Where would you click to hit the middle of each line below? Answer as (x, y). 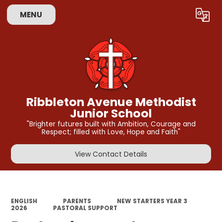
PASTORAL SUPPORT (85, 208)
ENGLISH (24, 201)
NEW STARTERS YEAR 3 (152, 201)
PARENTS (77, 201)
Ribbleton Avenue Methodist (111, 102)
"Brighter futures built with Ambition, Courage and (111, 124)
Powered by (128, 17)
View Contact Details (111, 154)
